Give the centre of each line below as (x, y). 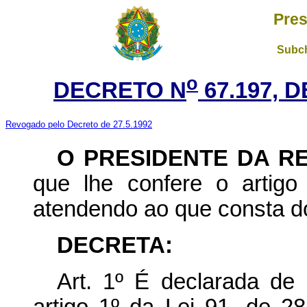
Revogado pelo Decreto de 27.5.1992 (79, 124)
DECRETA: (115, 245)
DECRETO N (120, 90)
